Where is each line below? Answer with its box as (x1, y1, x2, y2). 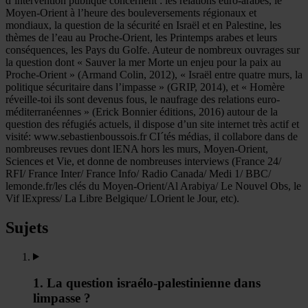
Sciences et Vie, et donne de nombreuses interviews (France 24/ (5, 155, 281, 167)
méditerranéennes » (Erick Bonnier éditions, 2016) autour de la (5, 105, 278, 118)
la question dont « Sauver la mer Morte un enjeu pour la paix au (5, 56, 281, 68)
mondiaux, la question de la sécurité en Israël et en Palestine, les (5, 19, 281, 31)
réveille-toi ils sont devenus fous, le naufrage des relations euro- (5, 93, 280, 105)
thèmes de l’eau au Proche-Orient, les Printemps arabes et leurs (5, 31, 277, 43)
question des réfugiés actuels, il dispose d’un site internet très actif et (5, 118, 299, 130)
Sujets (5, 218, 48, 236)
